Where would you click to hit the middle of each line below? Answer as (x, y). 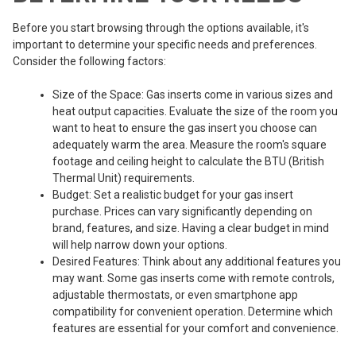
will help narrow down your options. (140, 244)
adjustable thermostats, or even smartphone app (175, 294)
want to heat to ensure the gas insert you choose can (185, 128)
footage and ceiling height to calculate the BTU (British (188, 161)
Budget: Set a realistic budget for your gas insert (173, 194)
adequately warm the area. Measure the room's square (190, 144)
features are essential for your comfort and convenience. (195, 328)
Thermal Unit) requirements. (124, 178)
